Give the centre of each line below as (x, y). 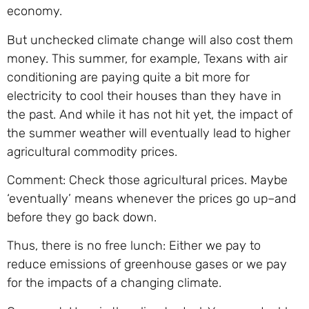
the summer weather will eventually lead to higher (149, 133)
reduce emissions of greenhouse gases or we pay (147, 265)
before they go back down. (82, 217)
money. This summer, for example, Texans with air (147, 58)
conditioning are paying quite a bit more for (128, 77)
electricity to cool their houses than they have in (144, 96)
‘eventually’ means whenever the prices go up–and (151, 198)
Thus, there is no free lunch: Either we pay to (134, 246)
